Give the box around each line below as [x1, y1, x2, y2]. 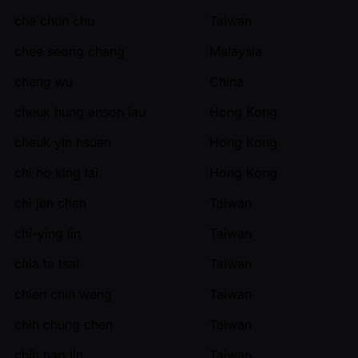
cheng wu [14, 73, 73, 89]
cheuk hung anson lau [14, 103, 145, 120]
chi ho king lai [14, 164, 98, 181]
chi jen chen [14, 194, 86, 211]
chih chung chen [14, 316, 113, 332]
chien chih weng [14, 285, 112, 302]
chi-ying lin [14, 225, 81, 241]
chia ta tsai [14, 255, 79, 272]
